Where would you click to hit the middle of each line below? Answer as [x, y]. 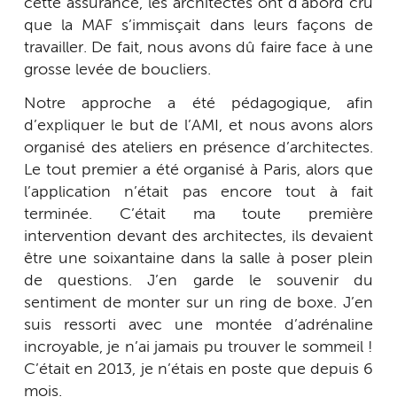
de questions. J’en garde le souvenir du [198, 280]
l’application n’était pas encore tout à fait [198, 192]
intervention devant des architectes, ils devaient [198, 236]
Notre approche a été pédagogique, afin [198, 103]
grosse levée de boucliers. [117, 70]
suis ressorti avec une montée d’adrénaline [198, 325]
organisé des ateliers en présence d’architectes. [198, 148]
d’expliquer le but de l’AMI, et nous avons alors [198, 125]
